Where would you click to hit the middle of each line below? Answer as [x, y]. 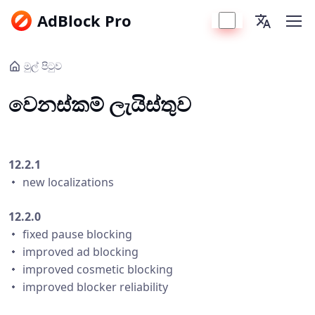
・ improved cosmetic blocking [91, 269]
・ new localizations [61, 182]
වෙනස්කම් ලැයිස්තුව [100, 104]
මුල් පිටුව [43, 66]
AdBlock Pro [84, 20]
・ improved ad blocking [73, 252]
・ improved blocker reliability [88, 287]
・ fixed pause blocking [70, 234]
